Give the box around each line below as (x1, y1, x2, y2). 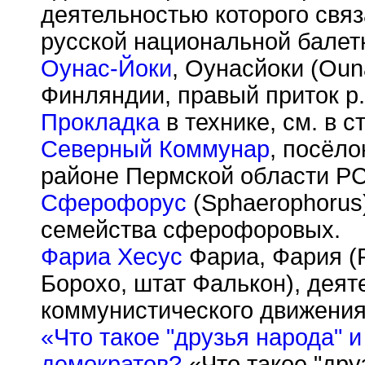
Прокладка (41, 109, 160, 135)
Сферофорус (41, 190, 187, 216)
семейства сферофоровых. (41, 217, 341, 243)
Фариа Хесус (41, 244, 182, 270)
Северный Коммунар (41, 136, 270, 162)
